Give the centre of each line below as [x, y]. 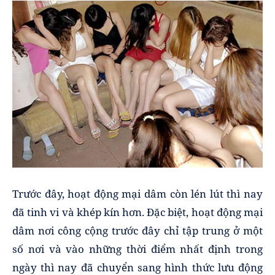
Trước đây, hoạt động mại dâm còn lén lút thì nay [137, 194]
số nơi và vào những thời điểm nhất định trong [137, 249]
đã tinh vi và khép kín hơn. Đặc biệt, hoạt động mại [137, 212]
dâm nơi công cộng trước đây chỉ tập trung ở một [137, 231]
